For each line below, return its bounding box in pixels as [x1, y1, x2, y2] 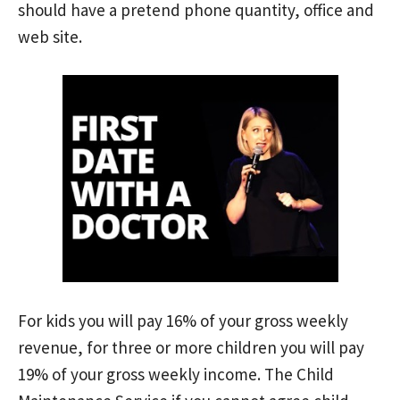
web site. [18, 25, 82, 47]
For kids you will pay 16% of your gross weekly [18, 310, 348, 332]
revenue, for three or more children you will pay [18, 337, 364, 359]
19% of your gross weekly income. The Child [18, 363, 334, 386]
